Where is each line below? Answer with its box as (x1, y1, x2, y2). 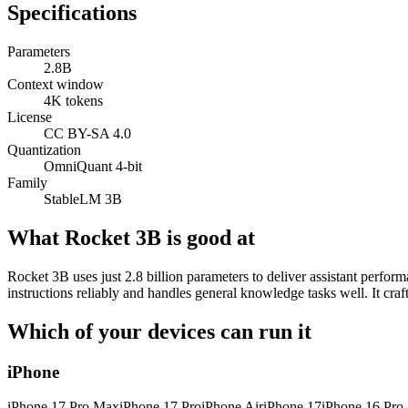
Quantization (7, 142, 81, 158)
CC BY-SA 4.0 (44, 126, 131, 142)
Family (7, 175, 47, 191)
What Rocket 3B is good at (7, 225, 255, 250)
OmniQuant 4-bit (44, 158, 142, 175)
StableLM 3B (44, 191, 122, 208)
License (7, 109, 52, 126)
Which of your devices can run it (7, 319, 311, 343)
